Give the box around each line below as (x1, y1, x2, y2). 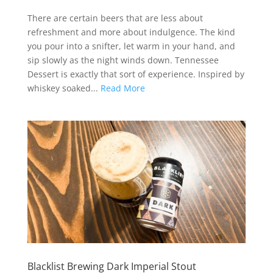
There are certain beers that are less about (27, 12, 203, 24)
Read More (100, 82, 145, 94)
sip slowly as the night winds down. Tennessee (27, 54, 219, 66)
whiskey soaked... (27, 82, 101, 94)
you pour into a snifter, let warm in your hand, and (27, 40, 235, 52)
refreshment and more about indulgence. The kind (27, 26, 235, 38)
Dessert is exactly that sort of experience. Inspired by (27, 68, 244, 80)
